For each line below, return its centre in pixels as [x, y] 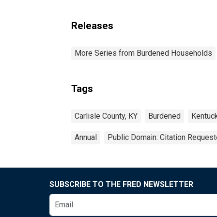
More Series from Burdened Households [143, 53]
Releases [92, 25]
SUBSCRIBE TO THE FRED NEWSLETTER [121, 184]
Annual [86, 137]
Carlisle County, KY [106, 116]
